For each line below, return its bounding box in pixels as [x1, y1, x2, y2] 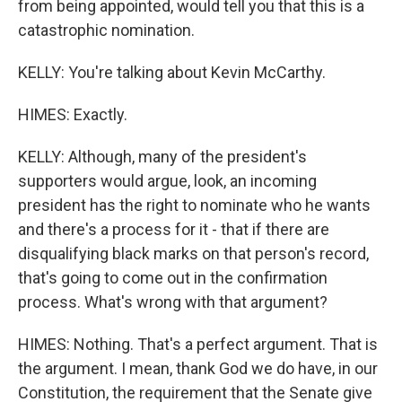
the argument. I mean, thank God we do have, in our [18, 359, 378, 378]
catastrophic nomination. [18, 21, 195, 39]
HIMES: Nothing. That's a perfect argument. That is [18, 335, 378, 354]
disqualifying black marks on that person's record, [18, 244, 369, 263]
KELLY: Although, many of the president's [18, 147, 307, 166]
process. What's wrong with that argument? [18, 293, 328, 311]
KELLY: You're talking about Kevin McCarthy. [18, 63, 326, 82]
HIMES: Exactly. [18, 105, 127, 124]
